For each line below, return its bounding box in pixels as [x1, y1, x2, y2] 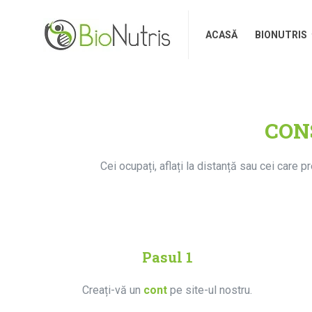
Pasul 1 [141, 247, 193, 266]
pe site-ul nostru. [170, 283, 253, 297]
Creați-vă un [82, 283, 144, 297]
